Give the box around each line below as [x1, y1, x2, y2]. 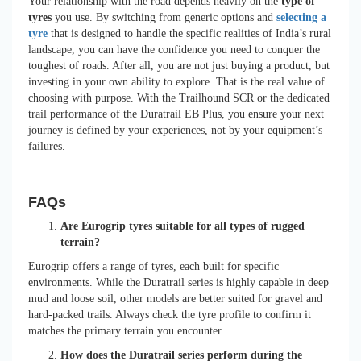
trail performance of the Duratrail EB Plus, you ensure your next [28, 107, 324, 120]
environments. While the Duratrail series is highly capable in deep [28, 276, 329, 288]
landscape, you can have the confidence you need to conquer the [28, 43, 320, 56]
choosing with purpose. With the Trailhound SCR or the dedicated [28, 91, 330, 104]
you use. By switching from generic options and [52, 10, 276, 23]
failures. [28, 139, 65, 152]
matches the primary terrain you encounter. [28, 324, 224, 337]
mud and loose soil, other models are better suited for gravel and [28, 292, 322, 305]
